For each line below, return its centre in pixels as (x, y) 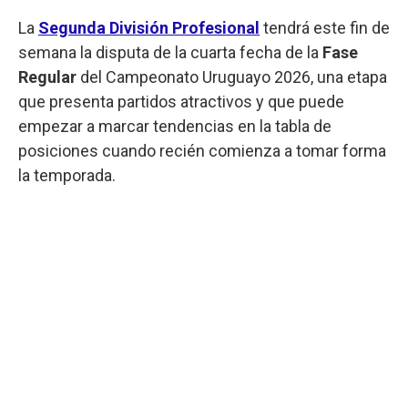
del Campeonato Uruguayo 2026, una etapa (232, 76)
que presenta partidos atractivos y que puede (181, 101)
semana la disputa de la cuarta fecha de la (170, 52)
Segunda (72, 27)
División (139, 27)
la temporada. (67, 175)
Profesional (216, 27)
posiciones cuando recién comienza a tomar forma (202, 150)
